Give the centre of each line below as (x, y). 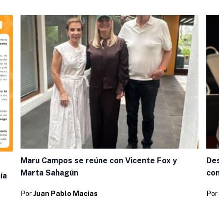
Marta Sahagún (49, 173)
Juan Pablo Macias (66, 193)
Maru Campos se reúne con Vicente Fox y (99, 160)
